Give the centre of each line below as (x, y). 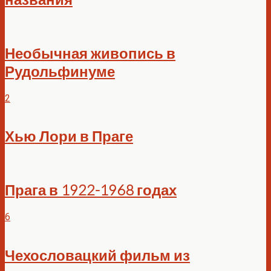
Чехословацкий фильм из (97, 255)
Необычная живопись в (90, 53)
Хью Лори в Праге (69, 136)
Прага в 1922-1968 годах (91, 190)
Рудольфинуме (60, 71)
